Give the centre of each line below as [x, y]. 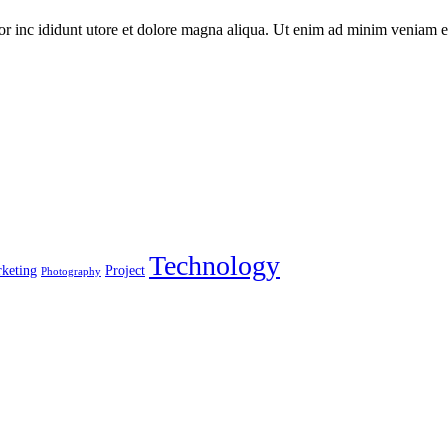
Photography [71, 272]
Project [125, 270]
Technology [214, 266]
